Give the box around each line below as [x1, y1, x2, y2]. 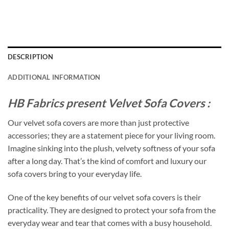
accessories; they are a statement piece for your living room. [8, 130, 215, 141]
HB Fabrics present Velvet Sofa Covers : [8, 96, 210, 110]
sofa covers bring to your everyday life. [8, 169, 142, 179]
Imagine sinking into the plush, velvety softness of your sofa [8, 143, 215, 153]
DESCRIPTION [8, 53, 53, 61]
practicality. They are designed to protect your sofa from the [8, 205, 216, 215]
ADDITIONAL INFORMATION [8, 73, 101, 82]
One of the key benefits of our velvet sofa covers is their [8, 192, 201, 202]
